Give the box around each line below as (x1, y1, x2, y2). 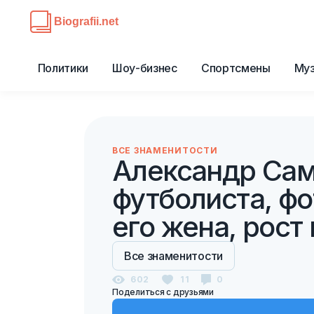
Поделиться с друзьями (112, 287, 214, 297)
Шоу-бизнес (112, 61, 177, 75)
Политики (37, 61, 89, 75)
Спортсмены (200, 61, 271, 75)
